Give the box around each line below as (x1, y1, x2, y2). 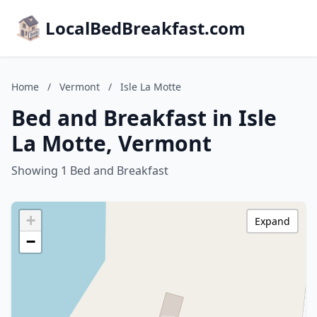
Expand (255, 214, 290, 228)
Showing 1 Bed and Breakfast (11, 163, 168, 178)
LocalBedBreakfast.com (45, 16, 246, 40)
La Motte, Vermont (11, 129, 212, 158)
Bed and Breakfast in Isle (11, 103, 277, 132)
